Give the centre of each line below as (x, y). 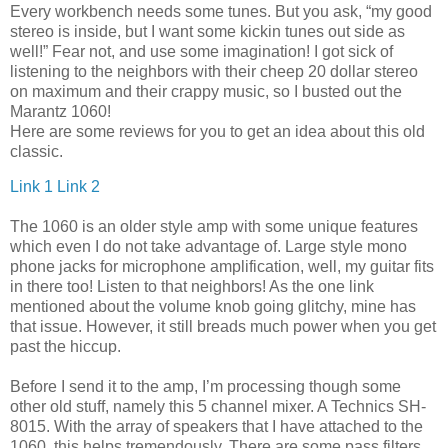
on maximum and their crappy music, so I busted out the (206, 91)
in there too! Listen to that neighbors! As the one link (192, 287)
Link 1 (31, 187)
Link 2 (78, 187)
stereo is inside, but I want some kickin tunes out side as (207, 31)
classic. (36, 151)
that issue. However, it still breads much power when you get (223, 327)
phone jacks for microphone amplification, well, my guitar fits (222, 267)
